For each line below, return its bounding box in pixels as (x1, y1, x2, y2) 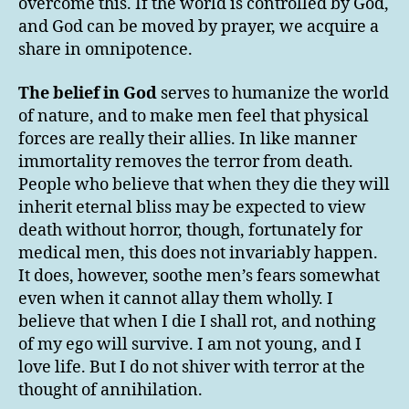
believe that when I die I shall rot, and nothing (18, 310, 376, 332)
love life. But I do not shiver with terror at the (18, 356, 365, 378)
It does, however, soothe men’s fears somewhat (18, 265, 380, 287)
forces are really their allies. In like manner (18, 128, 357, 150)
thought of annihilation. (18, 379, 203, 401)
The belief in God (18, 82, 157, 104)
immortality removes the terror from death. (18, 151, 353, 173)
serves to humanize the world (157, 82, 389, 104)
